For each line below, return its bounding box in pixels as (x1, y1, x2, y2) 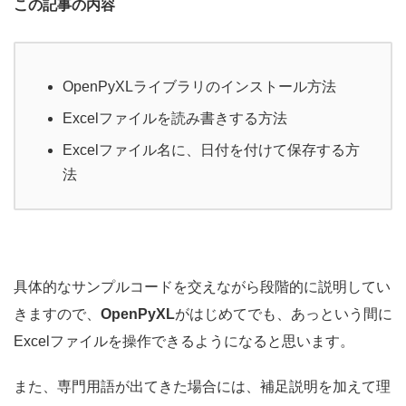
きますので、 (14, 306, 101, 323)
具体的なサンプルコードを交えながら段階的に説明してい (14, 279, 391, 295)
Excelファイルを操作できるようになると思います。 (14, 333, 354, 350)
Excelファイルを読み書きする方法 (63, 111, 287, 127)
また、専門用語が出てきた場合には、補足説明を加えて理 (14, 379, 391, 395)
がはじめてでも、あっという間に (175, 306, 392, 323)
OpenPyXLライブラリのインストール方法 (63, 79, 336, 95)
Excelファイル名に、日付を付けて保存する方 (63, 142, 360, 159)
